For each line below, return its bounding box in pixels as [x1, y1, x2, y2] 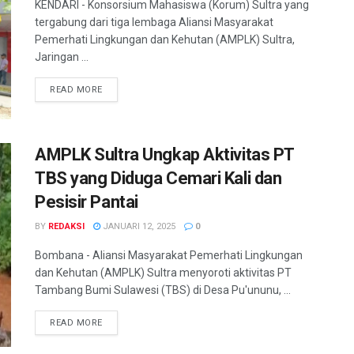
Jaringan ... [35, 50, 88, 63]
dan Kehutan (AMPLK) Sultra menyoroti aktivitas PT [35, 266, 292, 280]
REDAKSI [48, 221, 85, 232]
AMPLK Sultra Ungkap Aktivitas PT [35, 145, 294, 165]
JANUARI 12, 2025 [100, 221, 175, 232]
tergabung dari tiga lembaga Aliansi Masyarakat [35, 15, 273, 28]
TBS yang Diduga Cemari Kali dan [35, 168, 282, 189]
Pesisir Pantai [35, 192, 138, 213]
